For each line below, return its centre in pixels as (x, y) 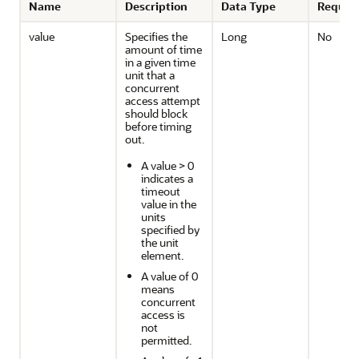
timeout (161, 191)
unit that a (150, 75)
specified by (170, 230)
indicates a (167, 178)
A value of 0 (169, 276)
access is (163, 315)
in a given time (160, 62)
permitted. (166, 340)
